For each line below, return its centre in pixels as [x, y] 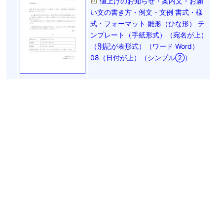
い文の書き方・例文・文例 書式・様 [147, 12]
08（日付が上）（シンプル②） [141, 57]
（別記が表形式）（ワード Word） [145, 46]
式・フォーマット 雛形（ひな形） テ [147, 23]
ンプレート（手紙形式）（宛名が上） [149, 35]
